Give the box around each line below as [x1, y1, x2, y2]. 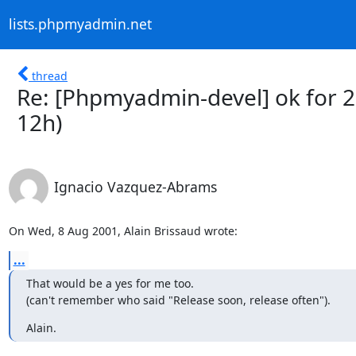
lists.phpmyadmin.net [8, 14, 152, 34]
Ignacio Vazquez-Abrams [53, 176, 217, 196]
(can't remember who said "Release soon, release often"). [25, 292, 331, 308]
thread [32, 68, 68, 83]
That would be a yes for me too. [25, 275, 194, 291]
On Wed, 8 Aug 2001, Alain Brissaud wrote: [8, 222, 238, 238]
